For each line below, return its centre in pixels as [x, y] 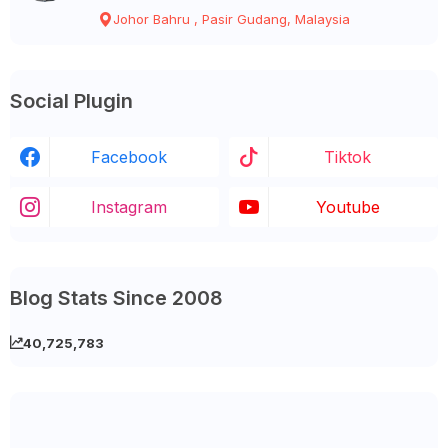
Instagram [128, 206]
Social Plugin [71, 100]
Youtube [347, 206]
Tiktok [347, 156]
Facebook [128, 156]
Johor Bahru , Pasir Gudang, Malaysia [231, 19]
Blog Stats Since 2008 [116, 297]
